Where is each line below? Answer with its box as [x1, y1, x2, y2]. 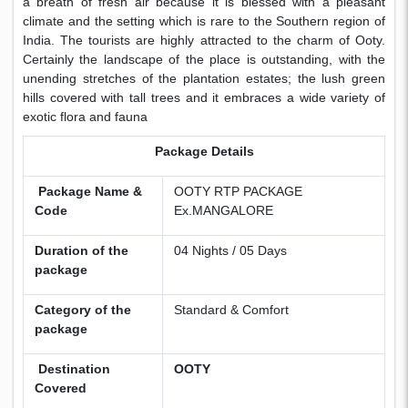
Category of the [35, 301, 131, 317]
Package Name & [35, 183, 142, 199]
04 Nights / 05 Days [174, 242, 298, 258]
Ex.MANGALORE [174, 202, 273, 218]
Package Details [154, 143, 254, 158]
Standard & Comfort [174, 301, 289, 317]
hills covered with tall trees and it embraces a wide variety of [23, 89, 385, 105]
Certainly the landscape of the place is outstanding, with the [23, 51, 385, 66]
